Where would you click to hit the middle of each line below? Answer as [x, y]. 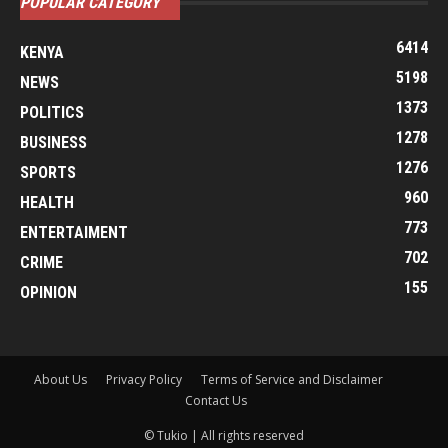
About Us [60, 379]
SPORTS [48, 172]
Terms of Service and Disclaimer [291, 379]
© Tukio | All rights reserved [224, 435]
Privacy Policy [143, 379]
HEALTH [47, 202]
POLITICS [52, 112]
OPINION [48, 292]
